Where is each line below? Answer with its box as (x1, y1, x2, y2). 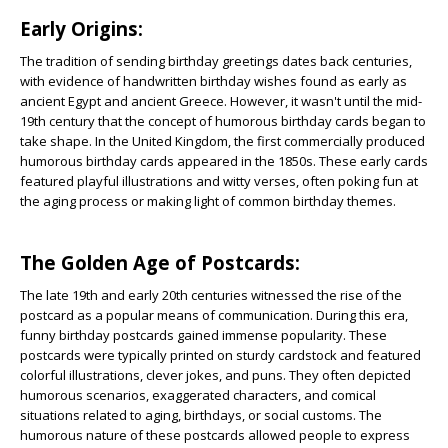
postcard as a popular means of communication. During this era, (20, 306, 408, 324)
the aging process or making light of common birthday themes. (20, 192, 396, 210)
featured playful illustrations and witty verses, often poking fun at (20, 172, 418, 190)
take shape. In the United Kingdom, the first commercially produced (20, 132, 425, 150)
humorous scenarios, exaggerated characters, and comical (20, 386, 376, 404)
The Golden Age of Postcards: (20, 250, 300, 275)
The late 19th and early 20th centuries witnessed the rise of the (20, 286, 402, 304)
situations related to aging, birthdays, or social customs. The (20, 406, 382, 424)
